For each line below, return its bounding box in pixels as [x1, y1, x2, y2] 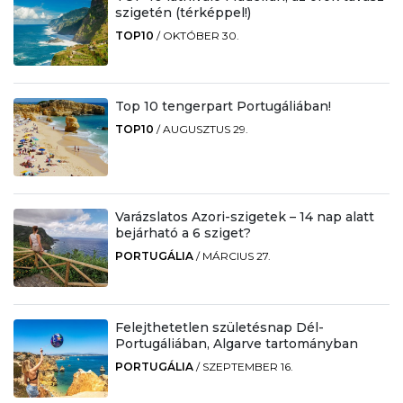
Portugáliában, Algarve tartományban [114, 336, 358, 353]
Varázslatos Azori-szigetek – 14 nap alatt [114, 209, 374, 226]
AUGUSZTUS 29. [162, 122, 248, 137]
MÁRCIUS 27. [201, 249, 271, 264]
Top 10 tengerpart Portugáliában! [114, 98, 331, 115]
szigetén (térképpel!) [114, 4, 251, 21]
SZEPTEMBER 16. [201, 360, 293, 374]
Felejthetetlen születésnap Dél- [114, 319, 324, 336]
